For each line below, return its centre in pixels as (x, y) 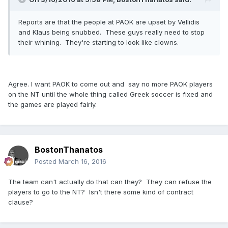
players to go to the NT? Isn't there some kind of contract (101, 192)
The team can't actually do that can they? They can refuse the (110, 181)
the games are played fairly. (52, 104)
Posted (47, 161)
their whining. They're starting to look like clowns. (101, 42)
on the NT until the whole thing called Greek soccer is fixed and (110, 94)
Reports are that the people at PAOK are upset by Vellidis (109, 22)
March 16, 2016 (82, 161)
